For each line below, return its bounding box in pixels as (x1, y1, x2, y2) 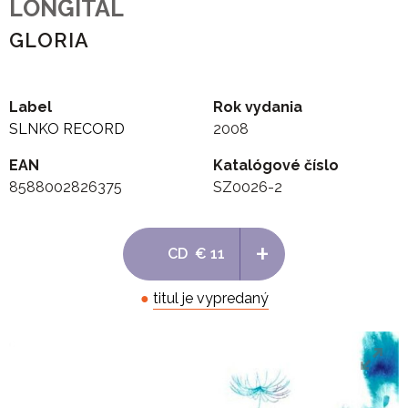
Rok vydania (213, 98, 302, 117)
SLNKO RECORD (9, 120, 125, 138)
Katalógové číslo (213, 157, 339, 175)
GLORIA (9, 29, 89, 53)
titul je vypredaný (152, 290, 269, 308)
